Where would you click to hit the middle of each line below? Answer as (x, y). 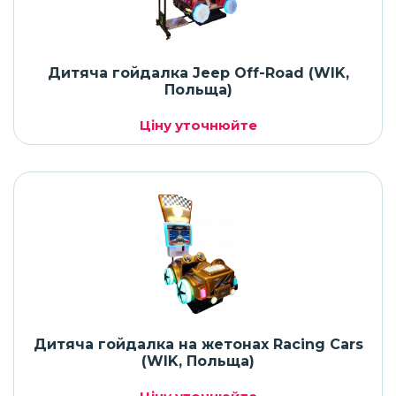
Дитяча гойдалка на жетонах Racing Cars (198, 345)
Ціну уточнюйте (198, 126)
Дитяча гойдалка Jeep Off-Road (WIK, (198, 73)
